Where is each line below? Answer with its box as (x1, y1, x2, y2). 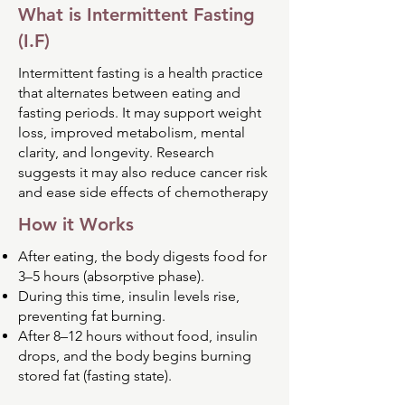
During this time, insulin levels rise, (18, 287, 240, 306)
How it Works (18, 213, 134, 236)
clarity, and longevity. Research (18, 144, 214, 162)
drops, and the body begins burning (18, 347, 251, 365)
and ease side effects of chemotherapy (18, 184, 268, 202)
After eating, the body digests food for (18, 248, 267, 266)
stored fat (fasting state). (18, 367, 172, 385)
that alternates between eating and (18, 84, 240, 102)
